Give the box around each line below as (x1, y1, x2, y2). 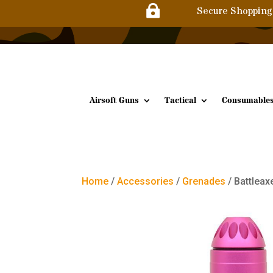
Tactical (165, 94, 196, 107)
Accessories (117, 175, 174, 187)
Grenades (182, 175, 226, 187)
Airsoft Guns (90, 94, 139, 107)
